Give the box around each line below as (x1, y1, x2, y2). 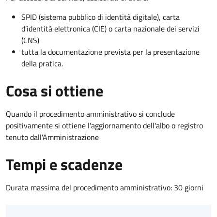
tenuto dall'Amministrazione (6, 131, 99, 143)
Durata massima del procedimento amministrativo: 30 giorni (6, 181, 203, 193)
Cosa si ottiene (6, 78, 103, 102)
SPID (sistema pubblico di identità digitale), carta (21, 11, 180, 23)
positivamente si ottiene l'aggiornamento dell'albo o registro (6, 119, 203, 131)
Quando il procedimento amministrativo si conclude (6, 108, 175, 120)
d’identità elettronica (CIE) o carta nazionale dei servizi (21, 22, 200, 34)
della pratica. (21, 57, 63, 69)
